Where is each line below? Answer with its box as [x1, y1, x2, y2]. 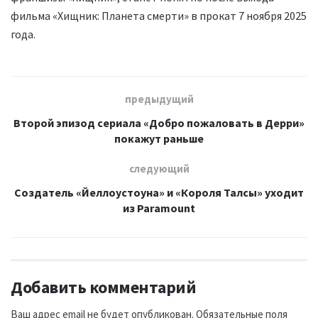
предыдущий [124, 92, 194, 106]
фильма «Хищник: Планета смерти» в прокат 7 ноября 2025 [11, 8, 307, 23]
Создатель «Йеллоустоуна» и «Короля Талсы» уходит [14, 185, 304, 199]
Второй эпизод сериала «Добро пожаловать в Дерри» [13, 115, 305, 130]
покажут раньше [114, 131, 204, 146]
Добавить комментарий [11, 275, 197, 298]
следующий [128, 161, 190, 175]
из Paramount [123, 200, 195, 215]
